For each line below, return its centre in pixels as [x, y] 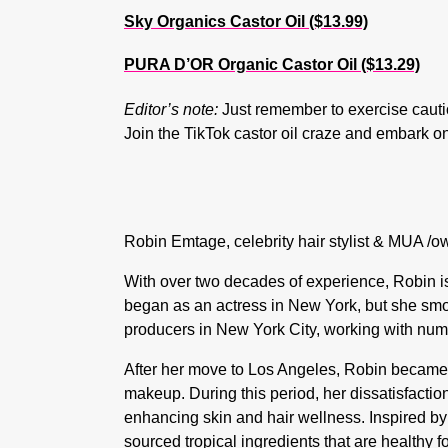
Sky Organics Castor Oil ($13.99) [246, 21]
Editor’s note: [171, 109]
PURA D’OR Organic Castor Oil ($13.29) [272, 64]
